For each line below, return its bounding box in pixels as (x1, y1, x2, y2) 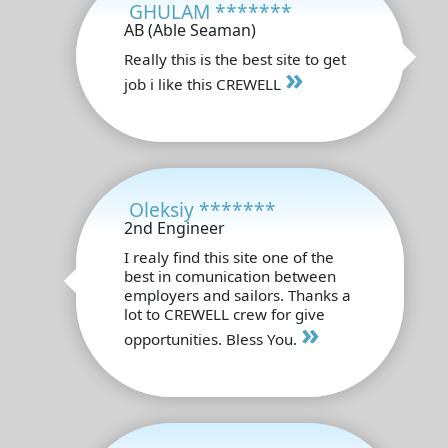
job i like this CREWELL (124, 73, 285, 94)
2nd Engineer (124, 216, 225, 239)
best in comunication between (124, 265, 336, 286)
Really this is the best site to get (124, 48, 346, 69)
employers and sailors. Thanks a (124, 284, 351, 305)
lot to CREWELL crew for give (124, 303, 325, 324)
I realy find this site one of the (124, 246, 334, 267)
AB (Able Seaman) (124, 18, 256, 41)
